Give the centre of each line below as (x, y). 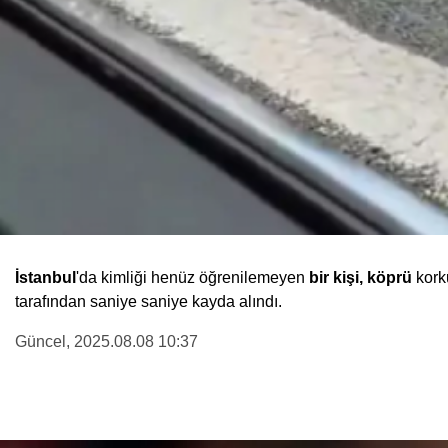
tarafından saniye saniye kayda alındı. (148, 301)
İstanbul (45, 277)
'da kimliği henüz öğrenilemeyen (192, 277)
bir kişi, (336, 277)
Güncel (40, 341)
